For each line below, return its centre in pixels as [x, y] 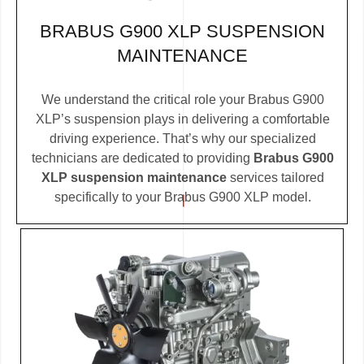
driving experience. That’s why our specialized [183, 138]
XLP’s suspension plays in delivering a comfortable [183, 119]
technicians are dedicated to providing [143, 158]
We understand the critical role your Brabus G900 [183, 99]
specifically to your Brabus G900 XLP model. [183, 197]
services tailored [275, 177]
